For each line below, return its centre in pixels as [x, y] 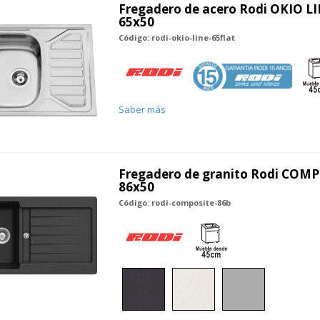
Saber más [142, 109]
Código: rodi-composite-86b [174, 203]
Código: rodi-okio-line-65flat [176, 37]
